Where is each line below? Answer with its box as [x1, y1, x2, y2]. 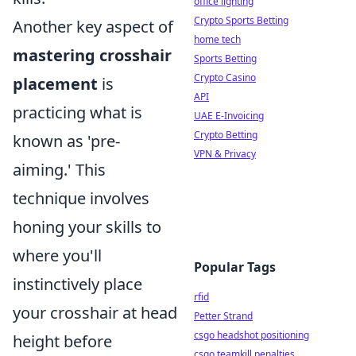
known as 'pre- [13, 130, 120, 153]
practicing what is [13, 102, 142, 124]
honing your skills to [13, 216, 161, 238]
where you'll [13, 245, 102, 267]
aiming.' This [13, 159, 106, 181]
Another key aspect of [13, 16, 173, 38]
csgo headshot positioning [194, 328, 309, 342]
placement [13, 73, 98, 95]
